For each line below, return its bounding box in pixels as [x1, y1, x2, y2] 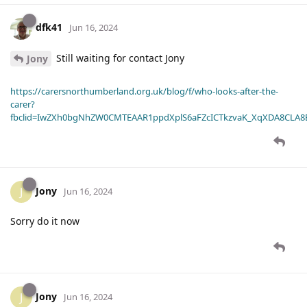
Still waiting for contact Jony [53, 51, 184, 64]
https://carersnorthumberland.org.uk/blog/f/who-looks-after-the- [10, 85, 278, 98]
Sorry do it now [10, 214, 79, 228]
